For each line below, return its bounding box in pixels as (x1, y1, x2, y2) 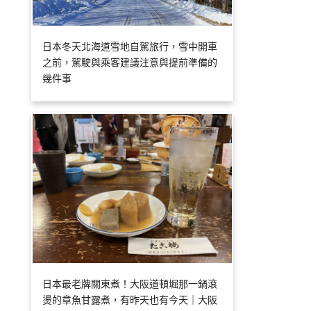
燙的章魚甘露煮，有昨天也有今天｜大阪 (42, 293, 218, 307)
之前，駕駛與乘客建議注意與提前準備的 (42, 55, 218, 69)
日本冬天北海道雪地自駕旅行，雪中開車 (42, 39, 218, 53)
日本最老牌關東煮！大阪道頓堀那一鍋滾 (42, 277, 218, 291)
